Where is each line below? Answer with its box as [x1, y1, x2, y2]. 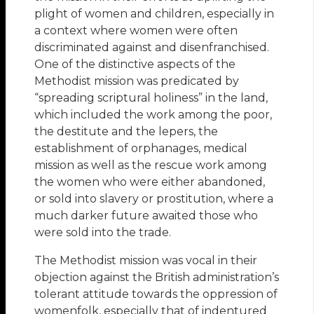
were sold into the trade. [34, 225, 172, 239]
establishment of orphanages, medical [34, 141, 248, 155]
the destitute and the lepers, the [34, 124, 219, 138]
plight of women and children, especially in [34, 6, 275, 20]
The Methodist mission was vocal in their [34, 253, 258, 267]
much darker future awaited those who [34, 208, 259, 222]
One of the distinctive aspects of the [34, 57, 236, 71]
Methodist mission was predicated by [34, 74, 240, 88]
